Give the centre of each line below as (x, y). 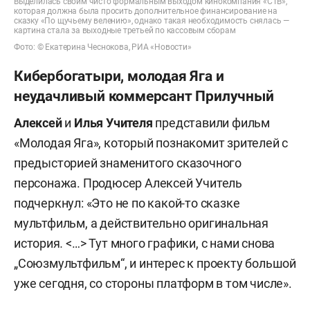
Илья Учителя (113, 123)
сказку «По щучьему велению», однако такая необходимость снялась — (152, 21)
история (37, 244)
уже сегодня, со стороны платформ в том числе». (153, 284)
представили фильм (213, 123)
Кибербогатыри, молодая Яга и (119, 76)
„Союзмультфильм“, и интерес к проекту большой (155, 264)
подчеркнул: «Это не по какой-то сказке (127, 203)
